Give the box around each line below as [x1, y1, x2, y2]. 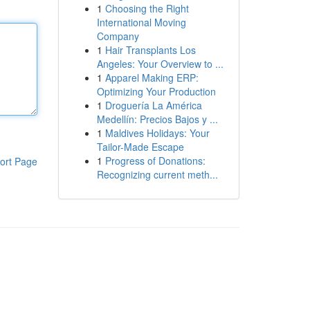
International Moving [96, 15, 186, 29]
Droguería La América [104, 98, 202, 112]
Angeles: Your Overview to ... [96, 57, 224, 71]
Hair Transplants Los [104, 43, 196, 57]
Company [96, 29, 139, 43]
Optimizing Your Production [96, 84, 216, 98]
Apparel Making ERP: [104, 71, 199, 84]
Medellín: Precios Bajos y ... [96, 112, 218, 126]
